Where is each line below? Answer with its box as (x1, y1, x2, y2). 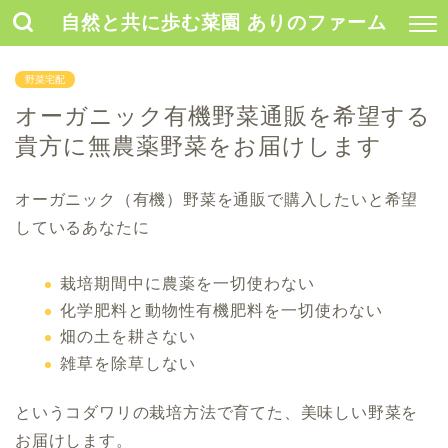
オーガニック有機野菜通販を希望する (15, 103, 431, 129)
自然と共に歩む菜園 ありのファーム (61, 10, 387, 34)
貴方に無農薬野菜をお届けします (15, 133, 382, 159)
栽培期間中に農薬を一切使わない (60, 275, 315, 292)
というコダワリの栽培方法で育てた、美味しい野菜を (15, 403, 419, 421)
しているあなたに (15, 219, 150, 236)
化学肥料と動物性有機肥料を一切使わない (60, 301, 383, 319)
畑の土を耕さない (60, 328, 196, 346)
